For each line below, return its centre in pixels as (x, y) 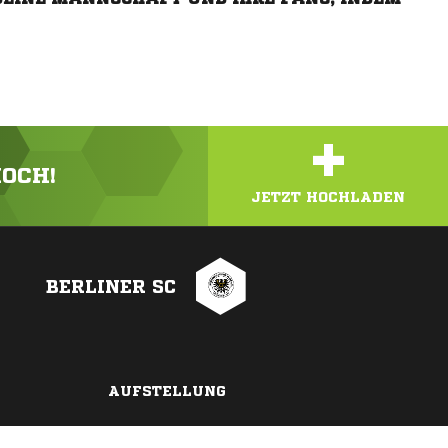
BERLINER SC (111, 286)
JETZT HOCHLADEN (328, 197)
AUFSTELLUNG (166, 391)
